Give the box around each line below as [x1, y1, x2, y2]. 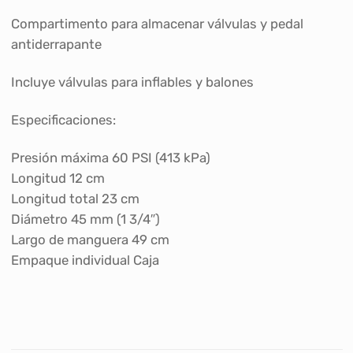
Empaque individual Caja [10, 251, 159, 268]
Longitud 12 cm [10, 169, 105, 186]
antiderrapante [10, 36, 102, 53]
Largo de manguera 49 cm [10, 231, 169, 247]
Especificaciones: [10, 112, 116, 128]
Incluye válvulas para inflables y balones [10, 74, 254, 91]
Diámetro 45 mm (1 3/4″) [10, 210, 160, 227]
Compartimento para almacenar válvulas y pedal [10, 16, 303, 32]
